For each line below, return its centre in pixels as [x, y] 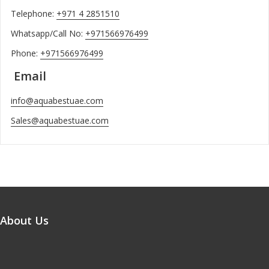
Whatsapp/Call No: [48, 33]
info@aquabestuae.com [57, 100]
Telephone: [33, 13]
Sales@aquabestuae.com [59, 120]
